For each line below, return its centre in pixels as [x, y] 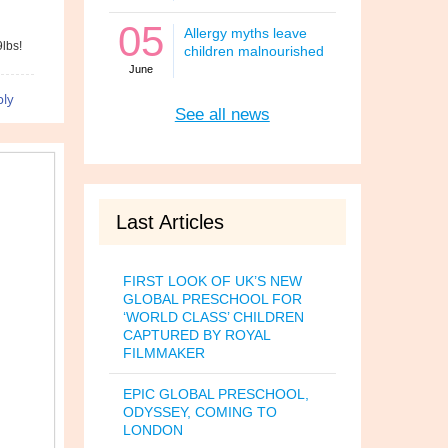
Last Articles [169, 222]
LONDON [152, 430]
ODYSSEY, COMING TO [199, 412]
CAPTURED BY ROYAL [196, 335]
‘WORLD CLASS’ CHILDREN [213, 317]
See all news [222, 114]
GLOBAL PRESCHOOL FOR [212, 299]
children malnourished [253, 51]
